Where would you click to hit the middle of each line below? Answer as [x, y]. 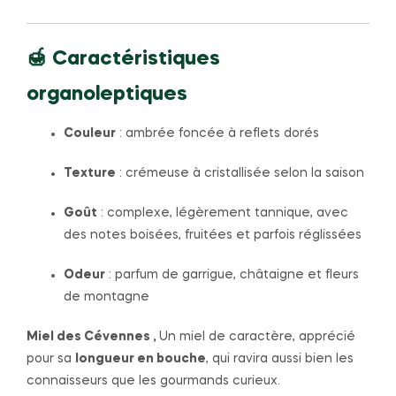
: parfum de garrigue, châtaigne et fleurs [232, 274]
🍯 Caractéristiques [123, 60]
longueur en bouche [141, 358]
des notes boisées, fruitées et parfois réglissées [213, 235]
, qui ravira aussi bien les [280, 358]
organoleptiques [107, 95]
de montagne [107, 297]
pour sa [51, 358]
